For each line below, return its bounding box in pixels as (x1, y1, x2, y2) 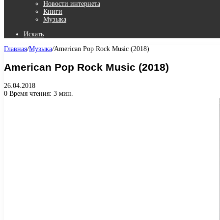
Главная (4, 45, 27, 53)
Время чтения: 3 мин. (7, 89, 73, 97)
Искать (24, 30, 44, 38)
